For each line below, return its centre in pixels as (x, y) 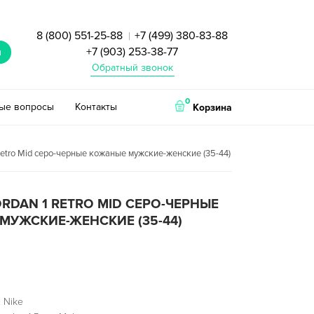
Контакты (96, 107)
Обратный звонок (132, 68)
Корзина (212, 107)
